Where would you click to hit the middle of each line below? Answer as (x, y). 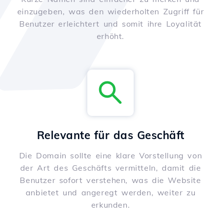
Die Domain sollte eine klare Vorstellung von (110, 156)
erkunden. (110, 205)
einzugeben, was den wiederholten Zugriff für (110, 12)
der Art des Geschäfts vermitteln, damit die (110, 168)
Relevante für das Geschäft (110, 135)
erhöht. (110, 36)
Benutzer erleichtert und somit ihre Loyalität (110, 24)
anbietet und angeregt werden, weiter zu (110, 193)
